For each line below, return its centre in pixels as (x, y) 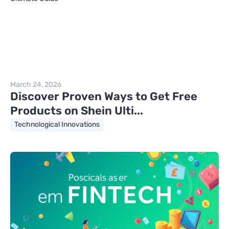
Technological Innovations (57, 124)
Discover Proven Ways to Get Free (104, 96)
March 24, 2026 (36, 84)
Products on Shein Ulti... (77, 110)
